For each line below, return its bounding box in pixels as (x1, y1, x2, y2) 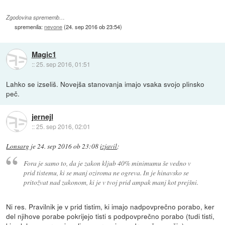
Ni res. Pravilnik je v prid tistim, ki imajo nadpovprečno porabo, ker (6, 201, 215, 211)
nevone (44, 23, 63, 31)
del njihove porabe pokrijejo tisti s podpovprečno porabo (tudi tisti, (6, 210, 215, 221)
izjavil (100, 142, 118, 151)
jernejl (31, 110, 53, 122)
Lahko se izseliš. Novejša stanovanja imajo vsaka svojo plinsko (6, 79, 205, 89)
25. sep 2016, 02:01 (36, 122, 90, 131)
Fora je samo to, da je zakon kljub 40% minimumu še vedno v (23, 158, 191, 168)
